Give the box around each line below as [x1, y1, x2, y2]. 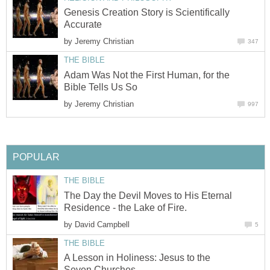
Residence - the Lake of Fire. [64, 202, 187, 213]
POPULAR [13, 152, 60, 163]
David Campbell [75, 219, 130, 229]
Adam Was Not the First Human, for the [64, 69, 230, 80]
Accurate [64, 19, 102, 30]
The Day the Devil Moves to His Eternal [64, 190, 232, 201]
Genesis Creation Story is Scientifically [64, 7, 230, 18]
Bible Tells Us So [64, 81, 137, 92]
